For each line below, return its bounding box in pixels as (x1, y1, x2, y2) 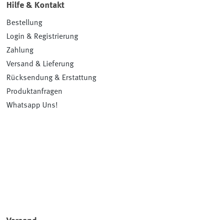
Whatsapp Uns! (6, 101, 58, 110)
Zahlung (6, 46, 34, 55)
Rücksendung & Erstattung (6, 74, 97, 82)
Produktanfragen (6, 87, 63, 96)
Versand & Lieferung (6, 60, 74, 68)
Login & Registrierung (6, 32, 79, 41)
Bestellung (6, 19, 43, 27)
